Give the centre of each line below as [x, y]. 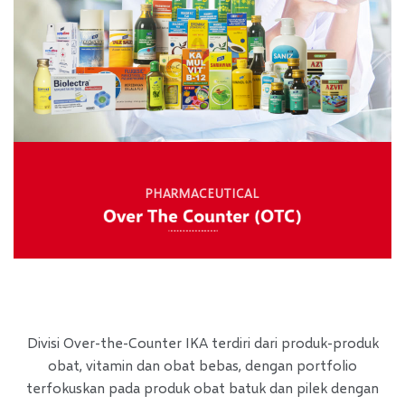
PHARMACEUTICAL [202, 193]
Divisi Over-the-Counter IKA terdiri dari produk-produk [202, 343]
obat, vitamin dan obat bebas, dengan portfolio [202, 365]
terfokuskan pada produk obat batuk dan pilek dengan [202, 388]
